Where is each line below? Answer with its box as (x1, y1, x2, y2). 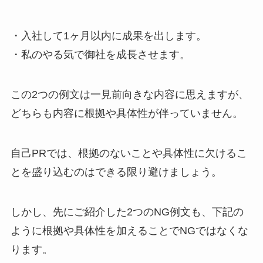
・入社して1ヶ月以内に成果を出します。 (10, 30, 207, 42)
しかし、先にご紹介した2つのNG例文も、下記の (10, 205, 244, 218)
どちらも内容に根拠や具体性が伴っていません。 (10, 107, 243, 120)
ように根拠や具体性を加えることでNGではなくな (10, 224, 248, 237)
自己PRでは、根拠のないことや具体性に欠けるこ (10, 147, 247, 159)
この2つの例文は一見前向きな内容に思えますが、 (10, 89, 249, 101)
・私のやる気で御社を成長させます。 (10, 49, 190, 61)
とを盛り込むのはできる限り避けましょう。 (10, 166, 222, 178)
